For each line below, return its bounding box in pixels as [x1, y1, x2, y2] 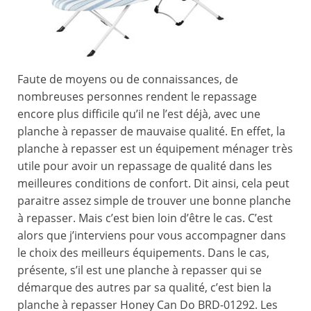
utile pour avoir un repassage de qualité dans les [17, 158, 272, 174]
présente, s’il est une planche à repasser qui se [17, 262, 262, 278]
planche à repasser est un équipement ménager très [17, 141, 293, 157]
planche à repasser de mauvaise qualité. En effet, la [17, 124, 285, 140]
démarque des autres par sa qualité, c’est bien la [17, 280, 271, 296]
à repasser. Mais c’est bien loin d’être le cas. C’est [17, 210, 273, 226]
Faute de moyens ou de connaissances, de [17, 72, 238, 87]
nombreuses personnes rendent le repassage [17, 89, 257, 105]
